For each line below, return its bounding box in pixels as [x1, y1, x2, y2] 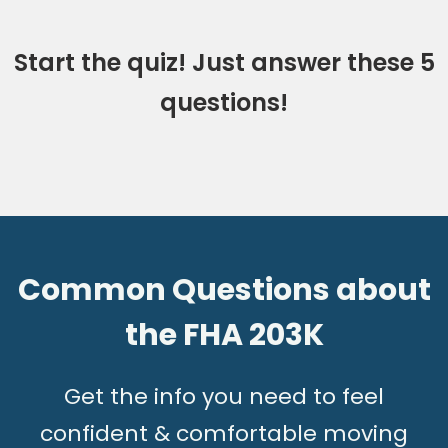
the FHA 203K [124, 313, 324, 357]
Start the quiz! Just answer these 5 [13, 46, 435, 80]
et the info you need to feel [81, 381, 384, 413]
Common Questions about [17, 268, 431, 312]
